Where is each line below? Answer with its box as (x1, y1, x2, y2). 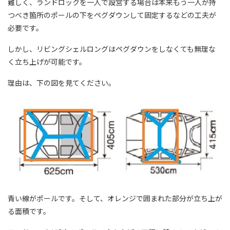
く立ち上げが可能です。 (8, 56, 86, 67)
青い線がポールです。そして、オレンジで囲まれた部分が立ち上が (8, 193, 222, 203)
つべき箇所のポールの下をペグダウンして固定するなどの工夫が (8, 9, 216, 20)
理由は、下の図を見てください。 (8, 77, 116, 88)
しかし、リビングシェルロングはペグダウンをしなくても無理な (8, 43, 216, 54)
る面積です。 (8, 205, 50, 216)
